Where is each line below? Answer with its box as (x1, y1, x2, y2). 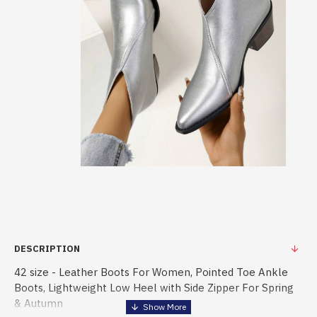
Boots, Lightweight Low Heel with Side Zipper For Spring (14, 281, 294, 294)
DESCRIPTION (14, 243, 80, 255)
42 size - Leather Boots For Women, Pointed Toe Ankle (14, 265, 288, 279)
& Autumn (14, 296, 63, 310)
